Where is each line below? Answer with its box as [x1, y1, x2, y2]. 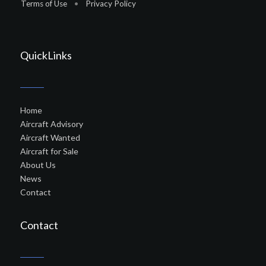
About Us [20, 160, 56, 170]
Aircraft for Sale [20, 146, 78, 156]
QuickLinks [20, 49, 72, 62]
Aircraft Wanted [20, 132, 80, 142]
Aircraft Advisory [20, 119, 83, 129]
